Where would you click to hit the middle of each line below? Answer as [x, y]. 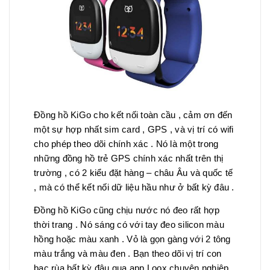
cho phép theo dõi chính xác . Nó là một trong [126, 143]
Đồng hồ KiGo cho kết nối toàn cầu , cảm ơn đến [133, 115]
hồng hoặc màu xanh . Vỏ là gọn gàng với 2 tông [132, 239]
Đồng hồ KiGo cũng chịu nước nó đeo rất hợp [127, 210]
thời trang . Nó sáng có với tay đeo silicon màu [129, 224]
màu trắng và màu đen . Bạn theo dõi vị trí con [128, 253]
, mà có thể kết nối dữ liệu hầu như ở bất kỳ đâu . [134, 187]
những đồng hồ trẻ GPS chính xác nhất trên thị [129, 158]
